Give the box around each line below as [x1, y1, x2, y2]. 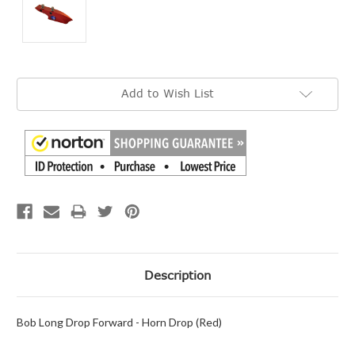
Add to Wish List [120, 86, 214, 100]
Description [143, 267, 212, 282]
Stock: [17, 91, 46, 102]
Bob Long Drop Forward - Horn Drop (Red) [17, 315, 222, 329]
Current [17, 78, 51, 90]
